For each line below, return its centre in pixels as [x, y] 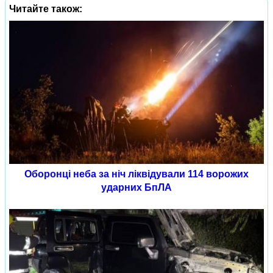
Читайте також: [46, 9]
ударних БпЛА [136, 187]
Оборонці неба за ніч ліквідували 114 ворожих [136, 174]
